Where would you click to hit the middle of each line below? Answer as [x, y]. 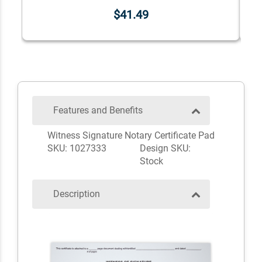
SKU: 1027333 [77, 149]
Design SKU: [165, 149]
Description [77, 194]
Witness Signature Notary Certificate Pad [131, 136]
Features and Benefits [98, 111]
